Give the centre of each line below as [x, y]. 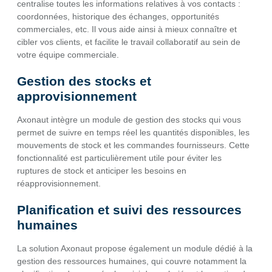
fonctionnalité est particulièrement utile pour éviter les [119, 158]
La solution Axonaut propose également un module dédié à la [135, 248]
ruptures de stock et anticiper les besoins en [102, 170]
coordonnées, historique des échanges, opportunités [118, 16]
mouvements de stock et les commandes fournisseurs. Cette [133, 145]
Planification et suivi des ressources [129, 209]
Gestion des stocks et [84, 81]
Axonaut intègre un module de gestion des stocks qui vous [129, 119]
